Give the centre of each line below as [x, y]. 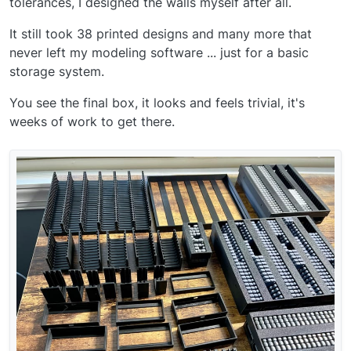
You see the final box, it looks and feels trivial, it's [157, 103]
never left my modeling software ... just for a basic [159, 53]
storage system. [57, 72]
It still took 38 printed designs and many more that [161, 34]
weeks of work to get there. [92, 122]
